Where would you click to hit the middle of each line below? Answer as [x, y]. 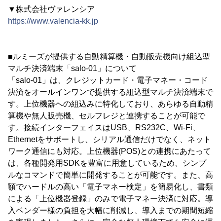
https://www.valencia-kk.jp [53, 21]
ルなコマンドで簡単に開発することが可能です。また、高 [110, 175]
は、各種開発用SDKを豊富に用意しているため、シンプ [107, 163]
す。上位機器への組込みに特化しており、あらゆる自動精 [110, 104]
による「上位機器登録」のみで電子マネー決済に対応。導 [110, 199]
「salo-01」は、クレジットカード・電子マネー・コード [108, 80]
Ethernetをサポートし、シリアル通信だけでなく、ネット [110, 140]
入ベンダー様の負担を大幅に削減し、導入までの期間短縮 [110, 211]
